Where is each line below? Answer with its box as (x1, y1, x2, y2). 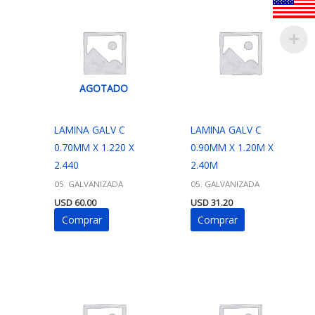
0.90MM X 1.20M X (190, 141, 274, 155)
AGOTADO (79, 82, 129, 96)
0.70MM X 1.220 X (54, 141, 135, 155)
